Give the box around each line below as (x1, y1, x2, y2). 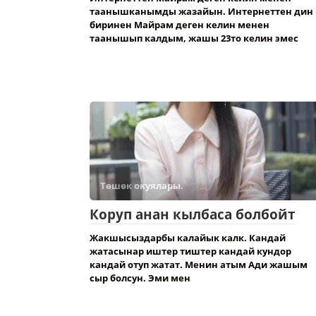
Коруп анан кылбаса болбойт (90, 205, 296, 224)
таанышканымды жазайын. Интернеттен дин (90, 5, 313, 18)
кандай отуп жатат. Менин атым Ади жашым (90, 258, 308, 271)
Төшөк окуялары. (100, 179, 183, 192)
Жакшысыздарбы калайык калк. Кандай (90, 231, 286, 244)
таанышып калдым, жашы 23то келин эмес (90, 32, 298, 44)
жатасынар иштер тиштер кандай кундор (90, 245, 291, 257)
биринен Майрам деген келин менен (90, 18, 269, 31)
